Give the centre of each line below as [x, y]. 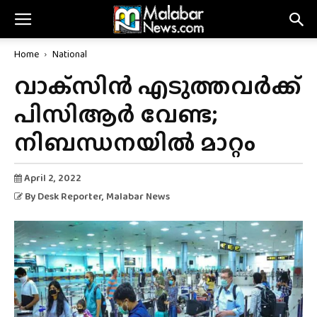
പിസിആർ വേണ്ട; [116, 114]
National [70, 54]
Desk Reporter [70, 196]
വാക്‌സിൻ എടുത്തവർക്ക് [158, 86]
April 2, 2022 [52, 178]
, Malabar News [136, 196]
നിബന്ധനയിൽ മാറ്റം [135, 142]
